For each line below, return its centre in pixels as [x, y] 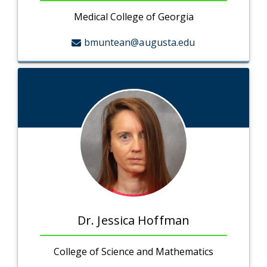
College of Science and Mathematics [133, 252]
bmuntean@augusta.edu [139, 43]
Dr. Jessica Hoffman [133, 221]
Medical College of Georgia [133, 17]
